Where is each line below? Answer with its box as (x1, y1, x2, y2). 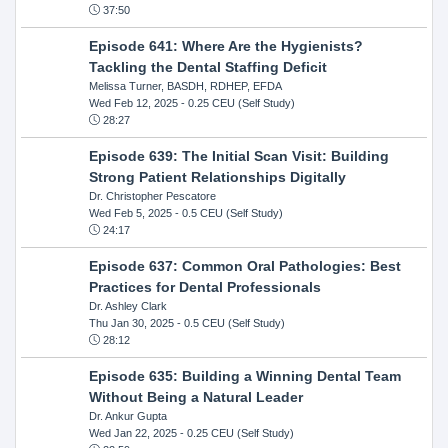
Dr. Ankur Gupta (88, 409, 167, 422)
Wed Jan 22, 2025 (88, 426, 177, 439)
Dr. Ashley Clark (88, 299, 167, 312)
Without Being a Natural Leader (88, 388, 303, 405)
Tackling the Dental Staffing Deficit (88, 58, 327, 75)
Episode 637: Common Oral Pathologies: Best (88, 257, 401, 274)
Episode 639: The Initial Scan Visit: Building (88, 147, 389, 164)
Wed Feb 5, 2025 (88, 206, 172, 219)
